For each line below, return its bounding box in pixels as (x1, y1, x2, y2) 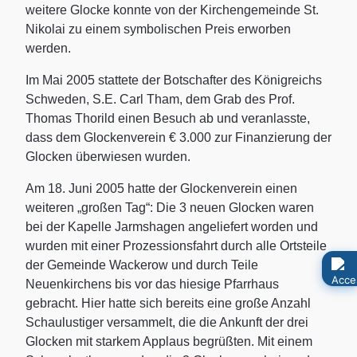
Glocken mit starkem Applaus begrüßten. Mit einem (25, 334, 312, 348)
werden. (25, 41, 71, 55)
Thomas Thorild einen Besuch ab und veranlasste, (25, 111, 310, 125)
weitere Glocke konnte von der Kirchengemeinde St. (25, 2, 319, 17)
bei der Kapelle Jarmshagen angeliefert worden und (25, 219, 318, 233)
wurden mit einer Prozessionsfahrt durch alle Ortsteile (25, 238, 327, 253)
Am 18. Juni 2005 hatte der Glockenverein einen (25, 181, 297, 195)
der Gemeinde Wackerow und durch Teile (25, 257, 258, 272)
